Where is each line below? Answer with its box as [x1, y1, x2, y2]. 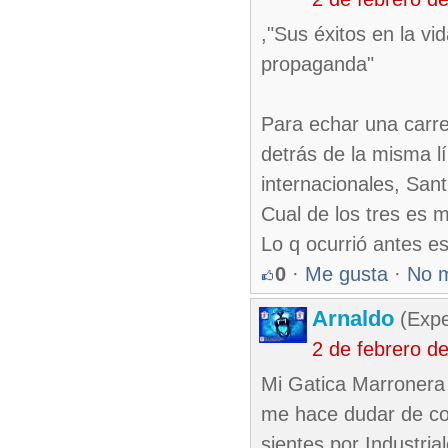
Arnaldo [312, 306, 394, 331]
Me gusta [305, 263, 388, 285]
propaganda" [261, 53, 374, 75]
